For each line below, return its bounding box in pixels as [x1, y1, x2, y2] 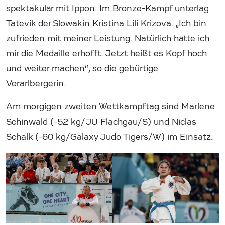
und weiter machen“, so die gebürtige [6, 63, 158, 74]
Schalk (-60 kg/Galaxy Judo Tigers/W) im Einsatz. [6, 131, 213, 142]
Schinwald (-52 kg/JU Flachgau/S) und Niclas [6, 116, 196, 127]
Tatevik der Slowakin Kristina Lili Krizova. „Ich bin [6, 18, 206, 29]
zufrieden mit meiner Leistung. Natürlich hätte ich [6, 33, 209, 44]
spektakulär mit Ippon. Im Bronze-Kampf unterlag [6, 3, 209, 14]
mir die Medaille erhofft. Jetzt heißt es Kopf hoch [6, 48, 207, 59]
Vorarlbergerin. [6, 78, 66, 89]
